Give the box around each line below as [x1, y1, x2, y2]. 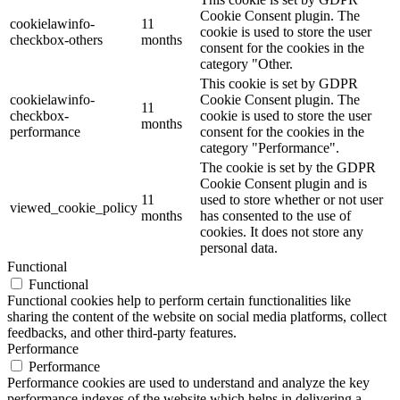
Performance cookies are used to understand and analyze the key [7, 374, 370, 390]
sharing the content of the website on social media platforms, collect [7, 308, 387, 324]
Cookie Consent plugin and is [200, 175, 367, 191]
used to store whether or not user [200, 191, 383, 207]
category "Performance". [200, 139, 339, 155]
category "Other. [200, 55, 293, 71]
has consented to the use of [200, 207, 351, 223]
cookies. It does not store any [200, 223, 363, 239]
